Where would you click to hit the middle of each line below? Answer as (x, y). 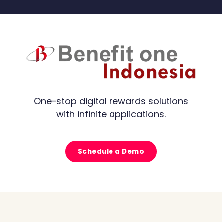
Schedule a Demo (111, 151)
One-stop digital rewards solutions (111, 101)
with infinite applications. (111, 114)
